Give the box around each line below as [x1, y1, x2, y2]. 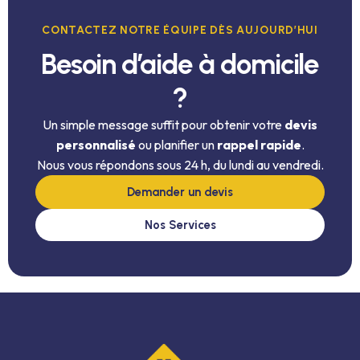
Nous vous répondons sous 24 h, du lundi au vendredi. [36, 157, 324, 173]
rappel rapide [216, 137, 301, 153]
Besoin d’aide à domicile [40, 47, 320, 81]
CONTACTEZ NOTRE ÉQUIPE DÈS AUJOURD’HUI [42, 23, 318, 37]
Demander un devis [127, 185, 233, 199]
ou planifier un [135, 137, 217, 153]
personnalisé [55, 137, 136, 153]
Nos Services [144, 218, 216, 232]
